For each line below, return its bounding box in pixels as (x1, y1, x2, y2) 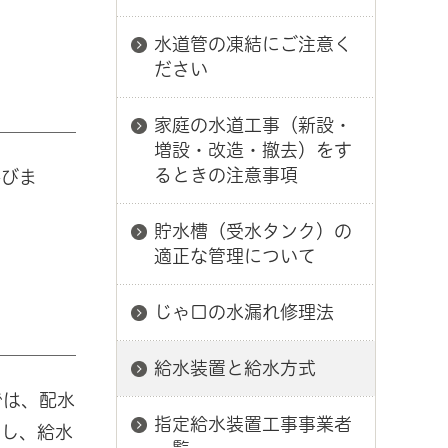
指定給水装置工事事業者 (154, 415, 352, 433)
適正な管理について (154, 247, 316, 265)
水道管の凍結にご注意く (154, 35, 352, 53)
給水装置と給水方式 (154, 359, 316, 377)
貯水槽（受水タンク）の (154, 222, 352, 240)
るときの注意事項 (154, 166, 298, 184)
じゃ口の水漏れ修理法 (154, 303, 334, 321)
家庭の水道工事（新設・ (154, 116, 352, 134)
